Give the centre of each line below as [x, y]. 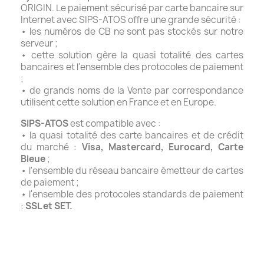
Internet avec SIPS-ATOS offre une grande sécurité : [131, 20]
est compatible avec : [115, 123]
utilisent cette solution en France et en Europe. [118, 102]
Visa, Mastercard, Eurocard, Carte [162, 147]
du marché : [51, 147]
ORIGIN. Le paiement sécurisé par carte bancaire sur [132, 8]
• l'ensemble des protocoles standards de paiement [132, 194]
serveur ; [39, 43]
